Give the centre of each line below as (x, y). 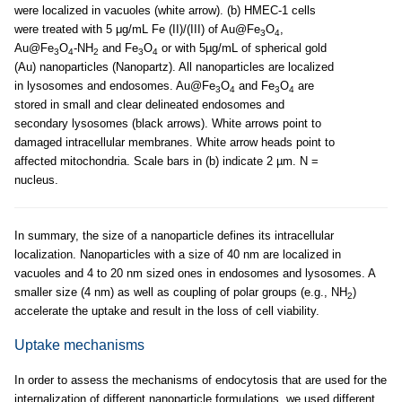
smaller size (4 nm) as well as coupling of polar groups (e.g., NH (181, 293)
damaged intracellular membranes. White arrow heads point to (175, 143)
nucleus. (36, 180)
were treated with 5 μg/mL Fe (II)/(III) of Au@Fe (137, 30)
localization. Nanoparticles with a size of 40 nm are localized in (178, 255)
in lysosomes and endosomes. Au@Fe (115, 86)
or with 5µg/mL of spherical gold (242, 48)
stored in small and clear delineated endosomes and (149, 105)
